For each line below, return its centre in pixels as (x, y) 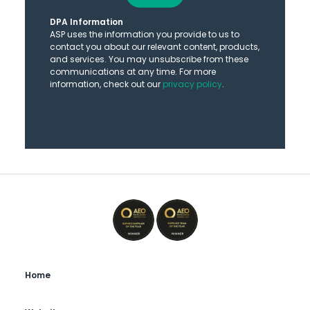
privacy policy (192, 84)
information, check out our (106, 84)
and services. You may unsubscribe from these (149, 59)
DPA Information (86, 22)
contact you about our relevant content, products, (155, 47)
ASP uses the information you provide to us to (145, 34)
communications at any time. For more (133, 72)
